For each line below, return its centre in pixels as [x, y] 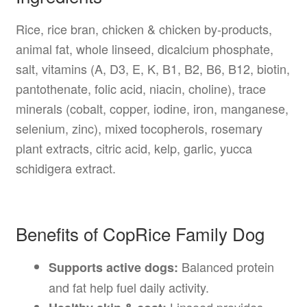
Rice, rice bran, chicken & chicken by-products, [144, 29]
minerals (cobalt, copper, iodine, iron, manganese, [152, 109]
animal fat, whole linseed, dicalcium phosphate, [144, 49]
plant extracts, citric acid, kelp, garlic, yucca [134, 148]
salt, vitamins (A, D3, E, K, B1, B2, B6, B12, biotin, [152, 69]
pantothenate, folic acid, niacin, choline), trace [140, 89]
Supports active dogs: [113, 267]
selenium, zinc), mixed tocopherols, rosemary [139, 128]
